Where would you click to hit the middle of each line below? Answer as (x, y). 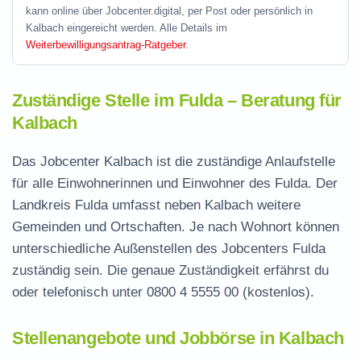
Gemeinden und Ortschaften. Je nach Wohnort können (176, 227)
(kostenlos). (276, 292)
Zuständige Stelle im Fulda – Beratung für (177, 100)
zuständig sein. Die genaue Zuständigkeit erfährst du (170, 270)
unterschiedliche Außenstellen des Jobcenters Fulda (169, 249)
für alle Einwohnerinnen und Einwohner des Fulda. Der (175, 183)
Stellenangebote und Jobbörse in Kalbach (178, 338)
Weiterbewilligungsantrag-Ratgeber (106, 45)
